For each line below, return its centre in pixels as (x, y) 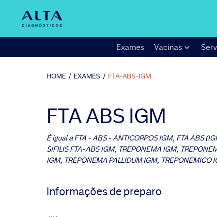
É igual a (60, 138)
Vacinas (168, 47)
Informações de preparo (104, 192)
